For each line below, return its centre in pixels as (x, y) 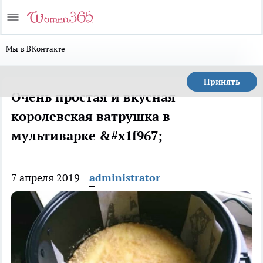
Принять (222, 82)
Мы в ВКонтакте (36, 49)
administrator (125, 178)
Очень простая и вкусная (93, 97)
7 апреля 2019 (45, 178)
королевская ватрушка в (91, 116)
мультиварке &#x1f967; (87, 136)
